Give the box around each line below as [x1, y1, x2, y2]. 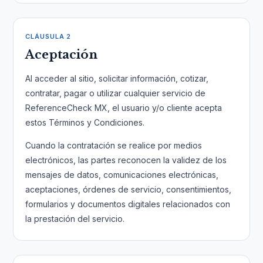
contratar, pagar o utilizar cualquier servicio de [25, 88, 206, 98]
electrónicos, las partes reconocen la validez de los [25, 155, 227, 165]
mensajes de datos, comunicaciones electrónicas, [25, 170, 219, 180]
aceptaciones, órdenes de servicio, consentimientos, [25, 184, 232, 194]
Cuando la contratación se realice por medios [25, 140, 203, 150]
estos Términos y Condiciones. [25, 117, 145, 127]
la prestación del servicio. [25, 214, 125, 224]
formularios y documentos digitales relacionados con [25, 199, 231, 209]
